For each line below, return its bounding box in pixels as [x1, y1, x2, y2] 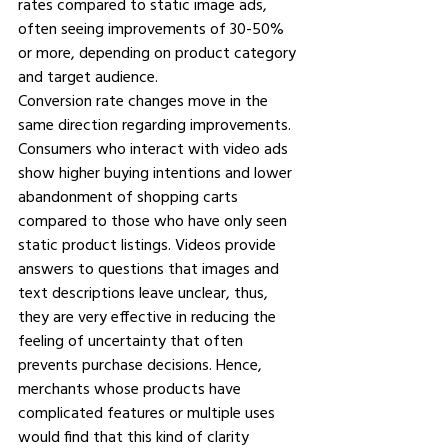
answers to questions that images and [18, 258, 283, 278]
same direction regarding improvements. [18, 114, 295, 134]
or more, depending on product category [18, 42, 300, 62]
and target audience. [18, 66, 158, 86]
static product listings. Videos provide [18, 234, 280, 254]
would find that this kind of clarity [18, 426, 253, 446]
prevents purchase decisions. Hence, [18, 354, 266, 374]
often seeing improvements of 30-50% [18, 18, 288, 38]
